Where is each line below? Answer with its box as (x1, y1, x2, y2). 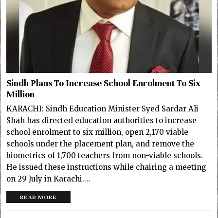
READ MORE (20, 194, 57, 201)
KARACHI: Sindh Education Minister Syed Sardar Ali (6, 104, 199, 114)
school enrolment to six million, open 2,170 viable (6, 127, 189, 137)
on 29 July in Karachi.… (6, 174, 91, 184)
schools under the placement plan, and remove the (6, 139, 195, 149)
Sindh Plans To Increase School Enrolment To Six (6, 78, 201, 89)
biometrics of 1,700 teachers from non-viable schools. (6, 151, 203, 161)
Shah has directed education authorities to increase (6, 116, 197, 126)
